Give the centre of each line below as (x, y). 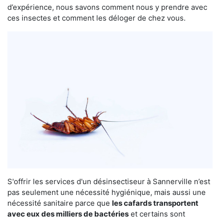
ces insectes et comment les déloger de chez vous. (96, 18)
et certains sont (157, 214)
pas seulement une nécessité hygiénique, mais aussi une (107, 192)
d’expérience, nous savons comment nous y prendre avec (107, 7)
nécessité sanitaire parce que (60, 203)
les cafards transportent (155, 203)
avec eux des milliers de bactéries (68, 214)
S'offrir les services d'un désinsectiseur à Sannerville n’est (109, 181)
